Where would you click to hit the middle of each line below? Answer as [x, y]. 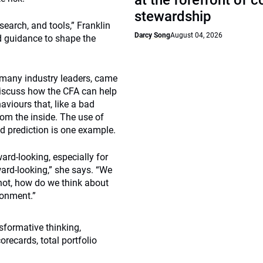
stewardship [173, 16]
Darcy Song [153, 35]
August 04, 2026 [197, 35]
